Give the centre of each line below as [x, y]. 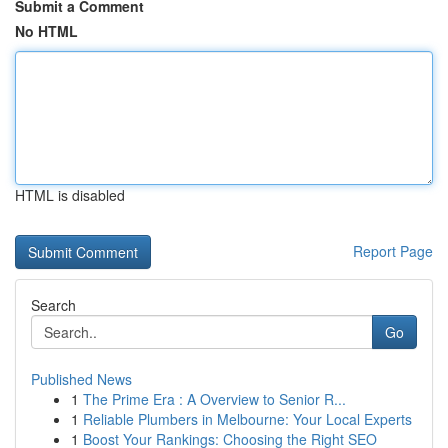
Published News [81, 379]
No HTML [46, 31]
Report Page [393, 251]
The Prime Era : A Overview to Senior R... [214, 399]
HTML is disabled [70, 195]
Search [53, 305]
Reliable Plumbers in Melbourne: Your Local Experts [247, 419]
